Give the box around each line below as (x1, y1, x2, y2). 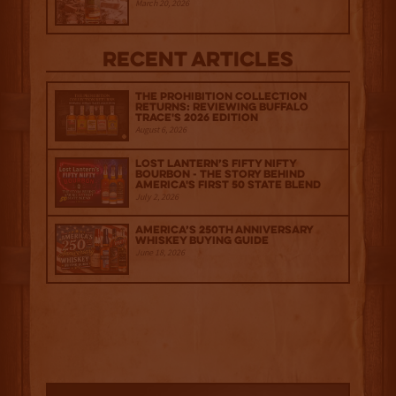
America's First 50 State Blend (135, 179, 321, 191)
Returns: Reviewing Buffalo (135, 101, 308, 113)
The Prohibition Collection (135, 90, 307, 103)
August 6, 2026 (135, 123, 187, 135)
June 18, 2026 (135, 247, 185, 259)
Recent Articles (102, 49, 293, 72)
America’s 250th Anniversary (135, 225, 313, 237)
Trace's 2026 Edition (135, 111, 258, 124)
